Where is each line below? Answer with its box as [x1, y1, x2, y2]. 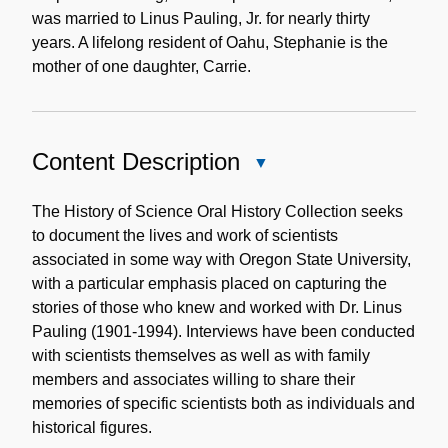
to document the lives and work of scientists [32, 226, 338, 244]
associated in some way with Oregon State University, [32, 250, 411, 268]
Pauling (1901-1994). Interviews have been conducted [32, 322, 415, 340]
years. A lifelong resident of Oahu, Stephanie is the [32, 33, 388, 51]
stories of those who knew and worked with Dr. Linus [32, 298, 402, 316]
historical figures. [32, 418, 152, 436]
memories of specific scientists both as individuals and [32, 394, 415, 412]
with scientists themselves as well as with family [32, 346, 370, 364]
